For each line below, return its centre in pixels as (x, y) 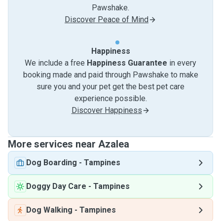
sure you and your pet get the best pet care (110, 87)
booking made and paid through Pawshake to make (110, 75)
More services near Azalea (69, 144)
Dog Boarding (52, 163)
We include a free (56, 63)
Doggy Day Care (56, 186)
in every (182, 63)
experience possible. (110, 98)
